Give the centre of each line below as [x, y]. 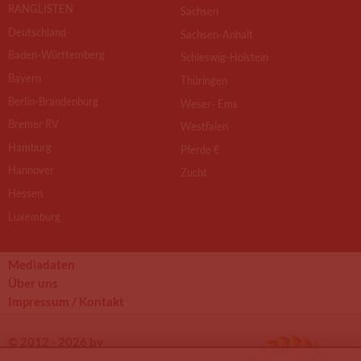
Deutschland [37, 31]
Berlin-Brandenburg [53, 101]
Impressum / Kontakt [66, 301]
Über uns [33, 282]
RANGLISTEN [41, 9]
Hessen [25, 193]
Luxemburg [34, 216]
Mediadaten [41, 264]
